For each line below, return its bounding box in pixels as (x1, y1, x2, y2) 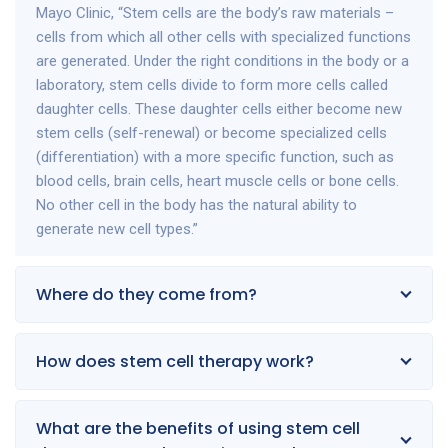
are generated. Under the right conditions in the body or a (36, 52, 409, 70)
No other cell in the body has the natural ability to (36, 196, 357, 214)
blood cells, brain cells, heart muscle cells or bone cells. (36, 172, 399, 190)
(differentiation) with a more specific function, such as (36, 148, 394, 166)
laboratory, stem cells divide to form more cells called (36, 76, 388, 94)
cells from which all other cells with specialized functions (36, 28, 411, 46)
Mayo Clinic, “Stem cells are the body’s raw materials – (36, 4, 394, 22)
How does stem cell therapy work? (36, 350, 314, 373)
